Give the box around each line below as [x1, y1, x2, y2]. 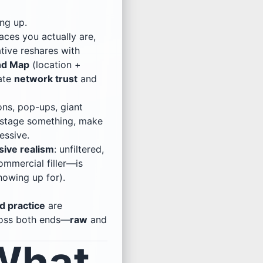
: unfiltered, [54, 143, 104, 155]
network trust [14, 72, 77, 85]
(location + [29, 58, 81, 70]
